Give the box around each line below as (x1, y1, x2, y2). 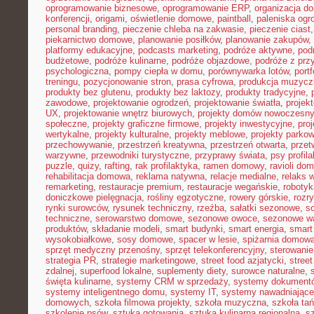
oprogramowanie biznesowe (46, 3, 157, 13)
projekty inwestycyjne (205, 118, 292, 129)
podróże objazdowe (172, 55, 250, 66)
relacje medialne (210, 171, 276, 182)
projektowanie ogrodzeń (93, 97, 189, 108)
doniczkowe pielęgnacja (46, 192, 142, 203)
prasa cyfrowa (177, 76, 233, 87)
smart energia (228, 224, 284, 234)
